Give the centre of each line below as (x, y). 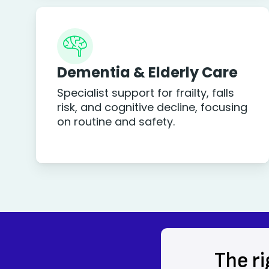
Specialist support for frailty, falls (146, 93)
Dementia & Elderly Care (148, 72)
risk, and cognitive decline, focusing (153, 107)
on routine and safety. (116, 122)
